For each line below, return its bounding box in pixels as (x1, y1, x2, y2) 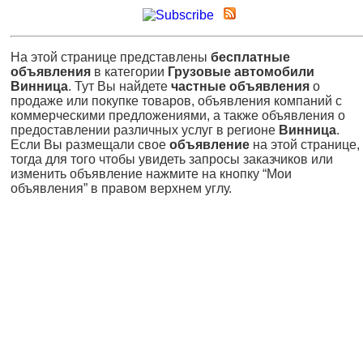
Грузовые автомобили (168, 64, 314, 79)
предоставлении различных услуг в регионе (11, 122, 279, 137)
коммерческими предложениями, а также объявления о (11, 108, 345, 122)
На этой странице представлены (11, 49, 211, 64)
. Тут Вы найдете (68, 79, 171, 93)
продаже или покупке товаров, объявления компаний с (11, 93, 342, 108)
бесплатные (211, 49, 290, 64)
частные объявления (171, 79, 310, 93)
